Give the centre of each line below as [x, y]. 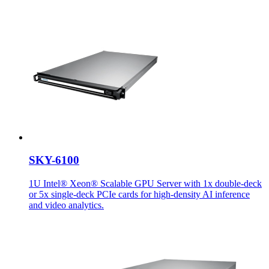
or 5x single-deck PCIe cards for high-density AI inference [139, 195]
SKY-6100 [54, 160]
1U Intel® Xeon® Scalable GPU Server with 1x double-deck [145, 184]
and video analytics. [66, 205]
